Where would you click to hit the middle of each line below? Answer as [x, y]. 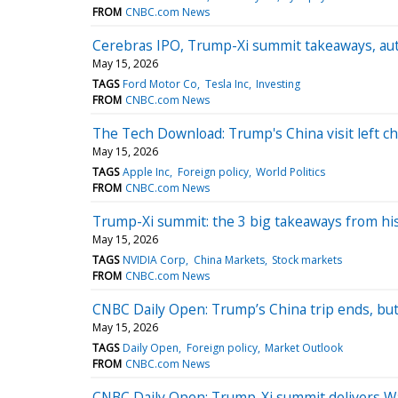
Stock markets [306, 259]
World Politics [290, 171]
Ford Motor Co [160, 84]
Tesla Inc [227, 84]
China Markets [229, 259]
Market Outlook [303, 347]
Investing [278, 84]
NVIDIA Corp [155, 259]
